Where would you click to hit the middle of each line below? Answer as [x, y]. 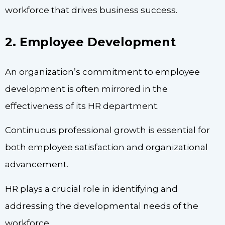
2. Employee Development [90, 42]
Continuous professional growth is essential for [107, 130]
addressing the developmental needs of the [102, 206]
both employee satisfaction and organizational [106, 147]
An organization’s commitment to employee [102, 72]
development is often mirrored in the [86, 89]
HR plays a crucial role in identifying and [91, 189]
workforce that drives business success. [91, 10]
